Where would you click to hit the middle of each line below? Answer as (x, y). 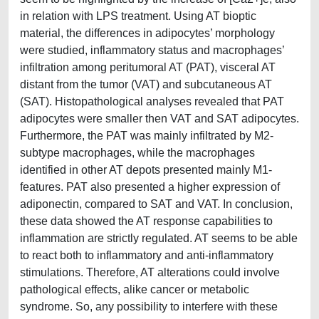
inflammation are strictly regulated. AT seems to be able (159, 238)
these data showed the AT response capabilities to (146, 221)
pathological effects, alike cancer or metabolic (135, 289)
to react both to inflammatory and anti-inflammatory (147, 255)
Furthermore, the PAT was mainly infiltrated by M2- (147, 136)
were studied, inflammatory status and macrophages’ (152, 50)
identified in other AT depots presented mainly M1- (146, 170)
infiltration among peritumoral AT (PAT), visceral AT (148, 67)
